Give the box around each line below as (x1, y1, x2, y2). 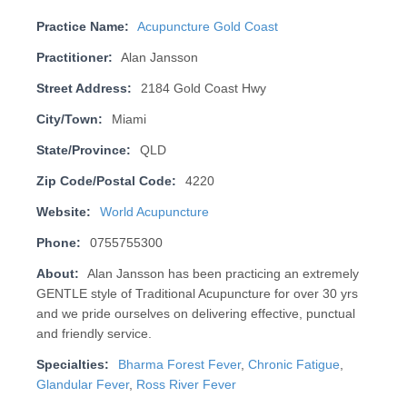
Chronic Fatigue (247, 358, 340, 372)
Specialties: (35, 358, 109, 372)
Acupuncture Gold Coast (136, 20, 278, 35)
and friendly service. (35, 327, 152, 342)
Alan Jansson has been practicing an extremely (86, 267, 359, 282)
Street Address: (35, 82, 132, 96)
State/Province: (35, 144, 131, 158)
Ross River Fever (135, 378, 236, 392)
